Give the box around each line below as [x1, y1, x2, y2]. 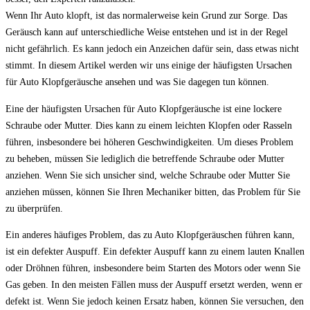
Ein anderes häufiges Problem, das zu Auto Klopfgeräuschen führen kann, [6, 228, 295, 240]
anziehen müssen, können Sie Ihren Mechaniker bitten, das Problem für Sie [6, 185, 300, 197]
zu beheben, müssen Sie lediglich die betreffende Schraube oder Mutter [6, 152, 284, 164]
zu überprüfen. [6, 202, 63, 214]
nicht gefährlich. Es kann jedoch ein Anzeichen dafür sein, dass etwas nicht [6, 43, 299, 55]
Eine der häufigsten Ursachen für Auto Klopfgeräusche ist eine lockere [6, 102, 282, 114]
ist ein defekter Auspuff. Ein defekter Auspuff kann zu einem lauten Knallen [6, 245, 304, 257]
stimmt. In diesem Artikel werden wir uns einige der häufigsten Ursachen [6, 60, 292, 71]
